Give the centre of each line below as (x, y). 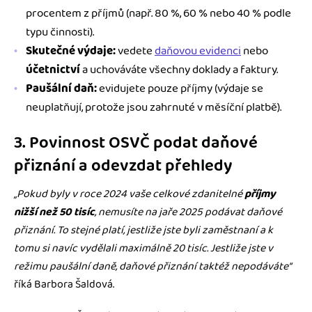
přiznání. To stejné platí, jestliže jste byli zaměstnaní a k (143, 231)
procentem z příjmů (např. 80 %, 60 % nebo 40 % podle (158, 13)
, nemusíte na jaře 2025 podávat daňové (188, 212)
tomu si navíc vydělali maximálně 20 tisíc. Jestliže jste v (143, 249)
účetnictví (53, 69)
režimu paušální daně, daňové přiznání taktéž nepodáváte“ (153, 267)
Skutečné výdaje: (71, 50)
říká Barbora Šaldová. (64, 285)
